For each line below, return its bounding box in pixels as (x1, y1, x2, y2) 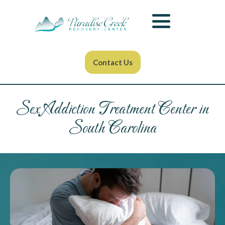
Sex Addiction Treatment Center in (16, 99, 209, 120)
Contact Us (92, 58, 133, 67)
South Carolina (68, 119, 157, 139)
